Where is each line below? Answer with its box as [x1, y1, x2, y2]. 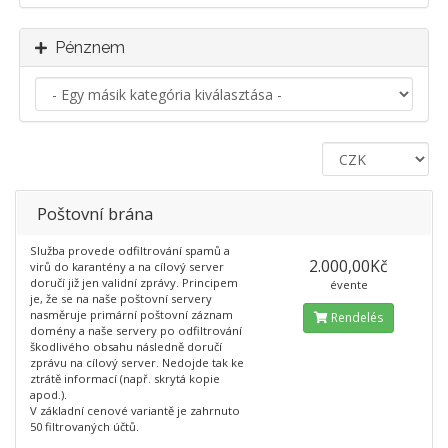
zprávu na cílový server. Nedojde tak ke [30, 355, 244, 370]
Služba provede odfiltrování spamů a [30, 243, 230, 258]
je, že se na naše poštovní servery [30, 291, 212, 306]
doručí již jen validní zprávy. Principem [30, 275, 238, 290]
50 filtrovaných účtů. [30, 419, 139, 434]
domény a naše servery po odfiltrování [30, 323, 242, 338]
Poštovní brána [37, 202, 153, 225]
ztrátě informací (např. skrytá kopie [30, 371, 220, 386]
